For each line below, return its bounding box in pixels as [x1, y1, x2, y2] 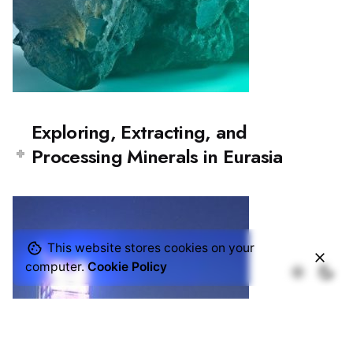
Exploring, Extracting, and [32, 118, 247, 147]
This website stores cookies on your [44, 240, 255, 255]
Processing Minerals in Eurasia [32, 143, 283, 171]
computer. [25, 259, 87, 274]
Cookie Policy [87, 259, 167, 274]
